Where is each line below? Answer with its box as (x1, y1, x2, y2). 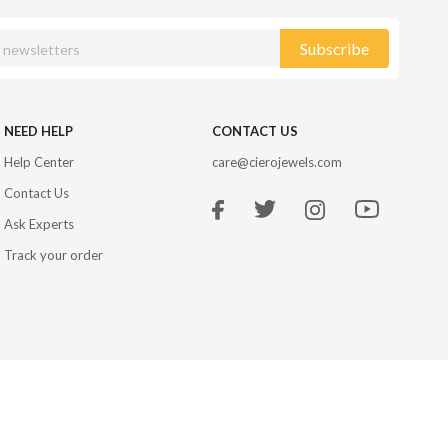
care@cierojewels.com (211, 153, 342, 170)
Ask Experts (3, 215, 74, 232)
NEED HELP (3, 122, 73, 139)
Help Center (3, 153, 74, 170)
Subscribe (300, 38, 370, 58)
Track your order (3, 246, 103, 263)
